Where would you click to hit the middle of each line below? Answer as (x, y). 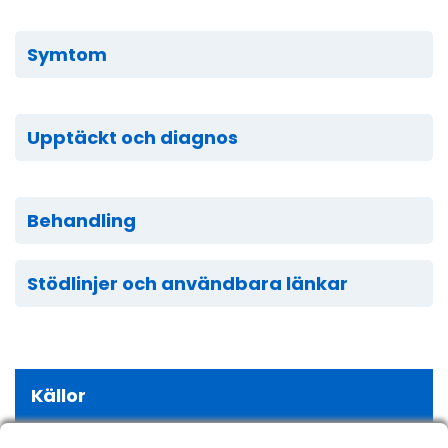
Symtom (67, 54)
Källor (58, 395)
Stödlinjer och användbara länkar (187, 283)
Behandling (81, 220)
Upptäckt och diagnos (132, 137)
